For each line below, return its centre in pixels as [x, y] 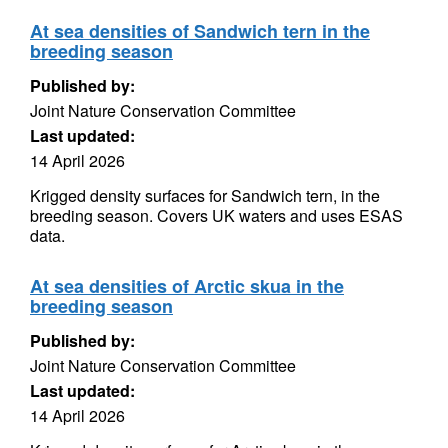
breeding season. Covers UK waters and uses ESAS [216, 215]
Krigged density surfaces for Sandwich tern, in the [205, 195]
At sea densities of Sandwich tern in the [200, 31]
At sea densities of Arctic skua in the [187, 286]
